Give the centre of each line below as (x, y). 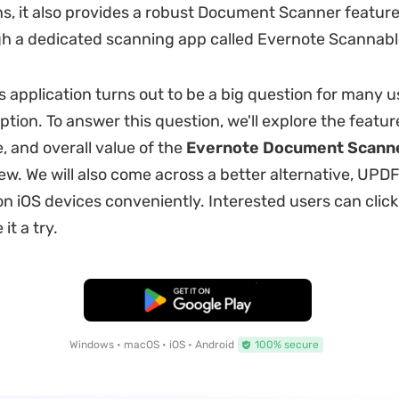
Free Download (198, 300)
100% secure (286, 345)
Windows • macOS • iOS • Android (151, 345)
